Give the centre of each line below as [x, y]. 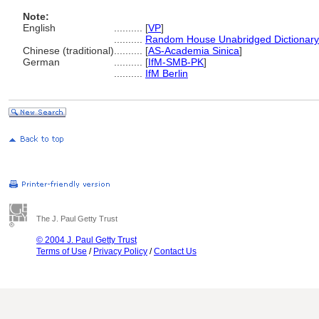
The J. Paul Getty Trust [77, 219]
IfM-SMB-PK [176, 62]
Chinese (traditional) [68, 51]
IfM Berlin [167, 73]
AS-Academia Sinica [194, 51]
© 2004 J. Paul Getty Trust [87, 240]
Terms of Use [62, 251]
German [41, 62]
